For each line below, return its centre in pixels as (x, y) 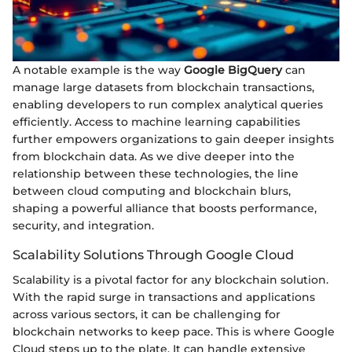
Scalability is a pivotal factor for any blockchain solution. (170, 280)
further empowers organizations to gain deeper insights (173, 139)
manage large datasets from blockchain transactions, (163, 88)
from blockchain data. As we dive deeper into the (154, 157)
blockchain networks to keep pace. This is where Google (174, 332)
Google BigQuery (233, 70)
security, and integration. (83, 226)
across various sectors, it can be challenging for (147, 315)
